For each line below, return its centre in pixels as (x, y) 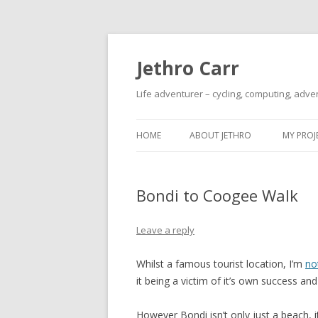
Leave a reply (165, 230)
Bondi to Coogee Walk (217, 195)
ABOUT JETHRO (220, 135)
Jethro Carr (188, 68)
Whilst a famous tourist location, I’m (221, 264)
